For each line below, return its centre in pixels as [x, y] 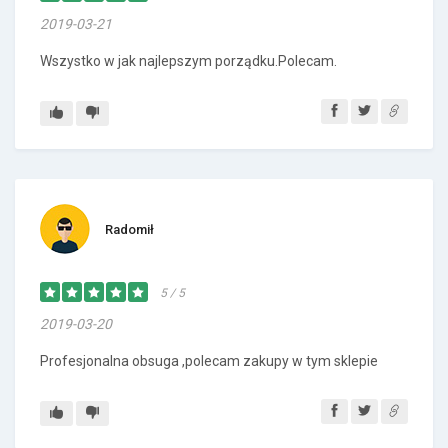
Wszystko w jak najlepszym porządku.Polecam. [188, 61]
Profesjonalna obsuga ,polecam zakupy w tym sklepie [209, 361]
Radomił [129, 229]
